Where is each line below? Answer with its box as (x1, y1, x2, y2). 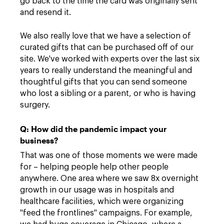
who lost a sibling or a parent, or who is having (20, 89, 195, 97)
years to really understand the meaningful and (20, 66, 192, 74)
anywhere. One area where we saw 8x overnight (20, 174, 198, 182)
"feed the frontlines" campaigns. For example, (20, 209, 192, 217)
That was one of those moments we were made (20, 151, 197, 159)
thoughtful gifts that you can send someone (20, 78, 187, 86)
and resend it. (20, 8, 71, 16)
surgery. (20, 101, 50, 109)
